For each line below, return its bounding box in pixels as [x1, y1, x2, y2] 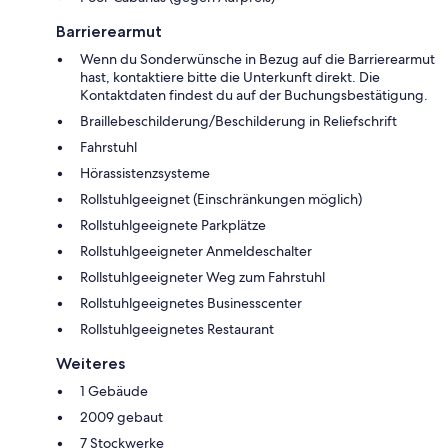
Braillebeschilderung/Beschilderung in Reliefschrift [80, 112, 397, 131]
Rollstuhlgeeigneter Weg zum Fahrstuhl [80, 268, 325, 287]
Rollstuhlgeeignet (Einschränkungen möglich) [80, 190, 362, 209]
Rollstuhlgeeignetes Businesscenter [80, 294, 302, 313]
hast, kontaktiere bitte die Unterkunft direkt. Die [80, 68, 380, 87]
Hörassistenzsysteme [80, 164, 210, 183]
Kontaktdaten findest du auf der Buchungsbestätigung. [80, 86, 428, 105]
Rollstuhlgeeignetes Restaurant [80, 320, 274, 339]
